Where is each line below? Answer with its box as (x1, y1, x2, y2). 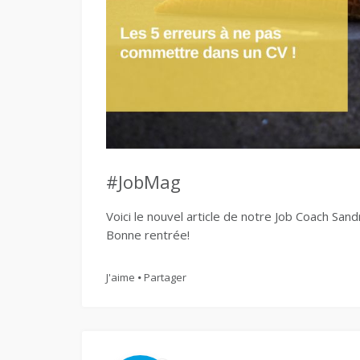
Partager (144, 270, 186, 284)
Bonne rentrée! (106, 227, 190, 243)
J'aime (106, 270, 135, 284)
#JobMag (106, 170, 181, 194)
